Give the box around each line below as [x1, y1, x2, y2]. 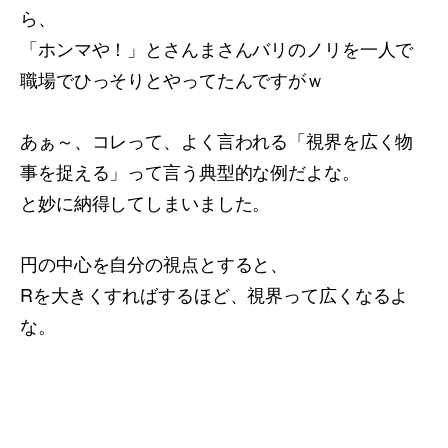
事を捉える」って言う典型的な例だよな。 [20, 158, 360, 184]
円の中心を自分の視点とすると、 [20, 250, 289, 276]
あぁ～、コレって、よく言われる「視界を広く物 [20, 127, 414, 153]
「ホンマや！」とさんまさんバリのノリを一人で [20, 35, 414, 61]
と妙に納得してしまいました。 [20, 189, 271, 215]
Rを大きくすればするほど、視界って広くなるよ [20, 281, 409, 307]
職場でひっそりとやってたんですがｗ [20, 66, 324, 92]
